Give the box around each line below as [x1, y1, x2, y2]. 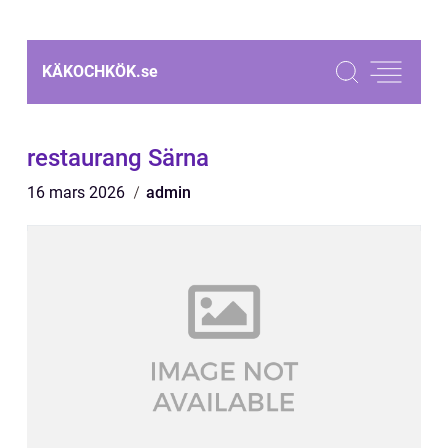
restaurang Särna [27, 144, 209, 172]
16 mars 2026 [27, 183, 129, 202]
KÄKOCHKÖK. [42, 62, 141, 81]
